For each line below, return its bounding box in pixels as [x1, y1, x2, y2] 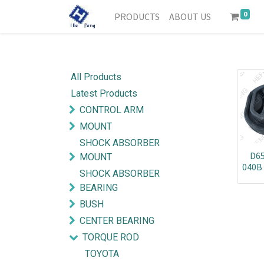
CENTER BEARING [80, 215, 154, 226]
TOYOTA [85, 248, 119, 259]
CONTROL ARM [80, 104, 144, 115]
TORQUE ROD [82, 232, 139, 243]
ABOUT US [169, 11, 212, 22]
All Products [71, 71, 121, 82]
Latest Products [71, 88, 137, 99]
